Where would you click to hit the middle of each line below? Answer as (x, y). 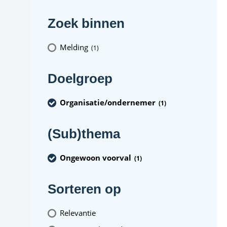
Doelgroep (80, 79)
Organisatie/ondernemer (108, 102)
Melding (74, 47)
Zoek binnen (86, 23)
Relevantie (78, 213)
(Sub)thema (84, 134)
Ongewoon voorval (96, 157)
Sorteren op (84, 189)
